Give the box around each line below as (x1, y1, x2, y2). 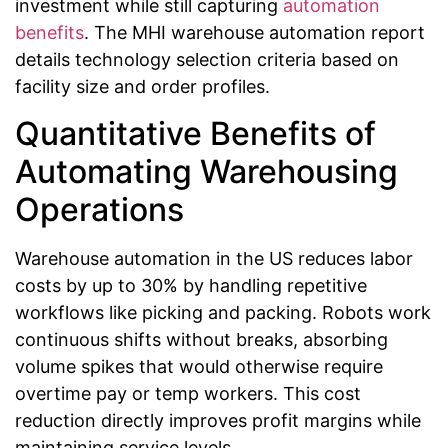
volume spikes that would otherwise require (15, 355, 383, 377)
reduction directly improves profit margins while (15, 409, 421, 431)
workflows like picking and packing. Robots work (15, 301, 431, 323)
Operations (15, 189, 184, 229)
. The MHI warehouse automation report (84, 22, 425, 44)
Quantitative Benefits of (15, 113, 376, 153)
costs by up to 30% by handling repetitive (15, 274, 367, 296)
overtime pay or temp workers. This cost (15, 382, 361, 404)
